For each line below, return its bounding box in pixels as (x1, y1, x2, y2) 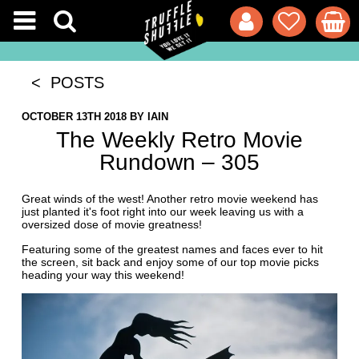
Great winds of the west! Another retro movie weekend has (21, 192, 318, 206)
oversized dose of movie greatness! (21, 218, 202, 232)
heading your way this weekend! (21, 268, 184, 282)
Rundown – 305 (99, 150, 260, 175)
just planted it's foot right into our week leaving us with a (21, 205, 304, 219)
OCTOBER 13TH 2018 (21, 111, 127, 123)
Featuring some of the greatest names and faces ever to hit (21, 243, 323, 256)
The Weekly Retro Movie (56, 127, 303, 153)
